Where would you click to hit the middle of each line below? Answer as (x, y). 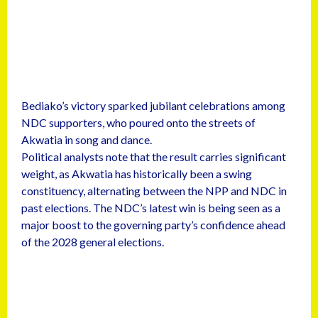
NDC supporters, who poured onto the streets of (138, 122)
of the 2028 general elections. (93, 242)
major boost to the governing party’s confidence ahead (153, 225)
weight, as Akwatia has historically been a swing (137, 174)
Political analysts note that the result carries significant (154, 157)
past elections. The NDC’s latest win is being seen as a (151, 208)
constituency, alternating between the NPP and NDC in (154, 191)
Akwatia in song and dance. (87, 139)
